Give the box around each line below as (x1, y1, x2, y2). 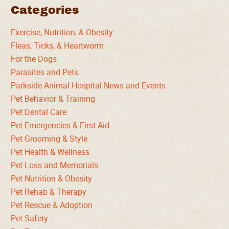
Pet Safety (11, 213, 49, 224)
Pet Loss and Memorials (11, 159, 99, 171)
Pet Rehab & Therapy (11, 186, 87, 197)
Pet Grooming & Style (11, 133, 88, 144)
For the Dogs (11, 53, 57, 64)
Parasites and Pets (11, 66, 79, 78)
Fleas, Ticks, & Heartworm (11, 40, 104, 51)
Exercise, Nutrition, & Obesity (11, 27, 113, 38)
